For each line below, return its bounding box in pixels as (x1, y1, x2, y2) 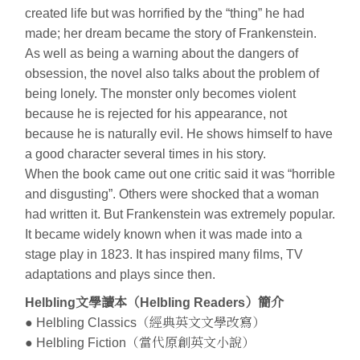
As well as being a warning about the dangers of (24, 46, 298, 60)
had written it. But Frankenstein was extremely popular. (24, 207, 335, 221)
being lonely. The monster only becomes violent (24, 86, 296, 100)
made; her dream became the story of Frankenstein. (24, 26, 317, 40)
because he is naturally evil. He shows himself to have (24, 126, 333, 141)
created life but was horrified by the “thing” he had (24, 6, 305, 20)
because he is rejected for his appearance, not (24, 106, 287, 121)
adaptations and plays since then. (24, 267, 215, 281)
